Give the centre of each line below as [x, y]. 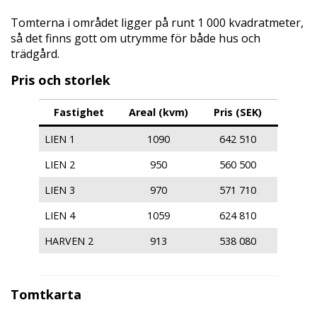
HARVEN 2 [69, 241]
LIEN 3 [60, 190]
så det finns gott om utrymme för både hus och [136, 38]
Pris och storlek [60, 80]
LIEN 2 [60, 164]
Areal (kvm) [158, 112]
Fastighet [79, 112]
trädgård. [35, 53]
